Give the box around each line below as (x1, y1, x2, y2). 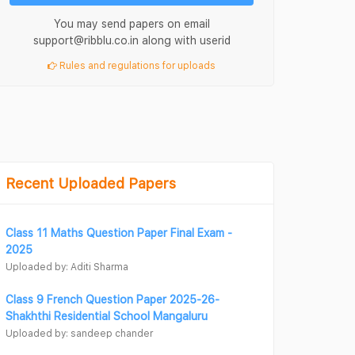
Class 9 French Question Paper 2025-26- (6, 292, 219, 306)
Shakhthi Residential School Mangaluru (6, 309, 208, 323)
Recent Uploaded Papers (6, 175, 176, 192)
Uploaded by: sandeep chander (6, 327, 153, 339)
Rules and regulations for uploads (57, 59, 216, 71)
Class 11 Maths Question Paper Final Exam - (6, 226, 232, 239)
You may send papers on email (53, 17, 210, 30)
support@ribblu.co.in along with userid (32, 33, 231, 47)
